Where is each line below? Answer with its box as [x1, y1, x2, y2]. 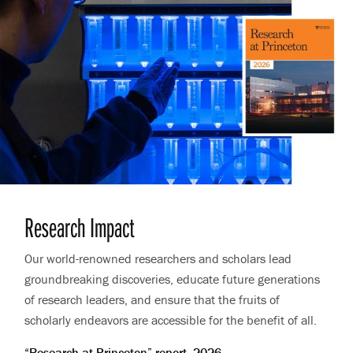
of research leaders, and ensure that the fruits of [24, 291, 281, 307]
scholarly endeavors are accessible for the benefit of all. [24, 311, 318, 328]
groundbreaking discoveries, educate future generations [24, 270, 321, 287]
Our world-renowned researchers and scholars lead [24, 250, 292, 266]
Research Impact [24, 208, 136, 244]
